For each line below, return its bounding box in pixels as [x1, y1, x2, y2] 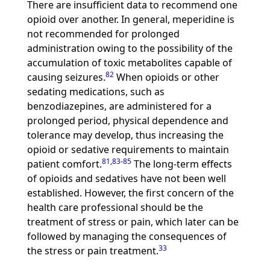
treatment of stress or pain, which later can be [27, 215, 239, 228]
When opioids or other [113, 71, 219, 84]
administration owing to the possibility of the [27, 42, 233, 55]
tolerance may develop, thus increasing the [27, 128, 224, 142]
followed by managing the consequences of [27, 230, 227, 243]
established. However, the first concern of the [27, 186, 234, 199]
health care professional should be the [27, 201, 203, 214]
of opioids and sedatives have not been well [27, 172, 226, 185]
